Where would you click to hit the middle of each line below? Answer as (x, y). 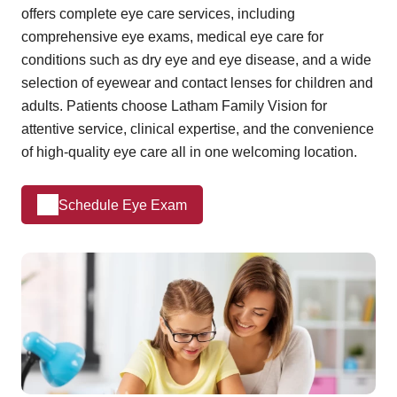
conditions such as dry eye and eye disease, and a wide (196, 60)
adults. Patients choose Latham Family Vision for (174, 106)
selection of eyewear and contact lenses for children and (197, 83)
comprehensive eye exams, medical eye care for (172, 37)
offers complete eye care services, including (158, 14)
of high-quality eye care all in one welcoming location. (189, 152)
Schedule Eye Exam (123, 205)
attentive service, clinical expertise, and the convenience (198, 129)
